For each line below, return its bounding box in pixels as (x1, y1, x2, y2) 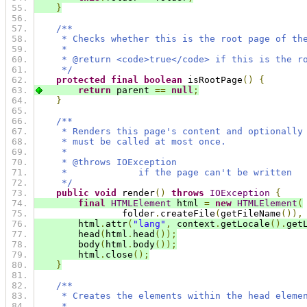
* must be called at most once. (34, 136, 226, 147)
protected (56, 75, 106, 86)
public (56, 188, 89, 199)
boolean (144, 75, 182, 86)
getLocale (221, 219, 270, 230)
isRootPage (182, 75, 243, 86)
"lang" (133, 219, 166, 230)
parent (111, 85, 155, 96)
